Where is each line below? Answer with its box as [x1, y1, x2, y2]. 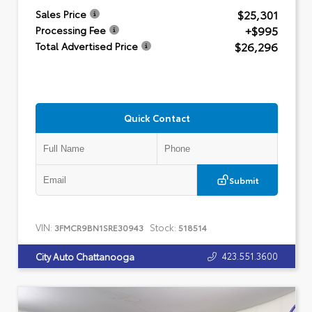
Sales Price [36, 7, 86, 21]
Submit [228, 173, 259, 186]
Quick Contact [123, 111, 190, 124]
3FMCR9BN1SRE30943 [54, 221, 143, 233]
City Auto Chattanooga [36, 249, 134, 263]
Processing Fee [36, 23, 106, 37]
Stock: [150, 221, 176, 233]
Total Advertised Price [36, 39, 138, 53]
